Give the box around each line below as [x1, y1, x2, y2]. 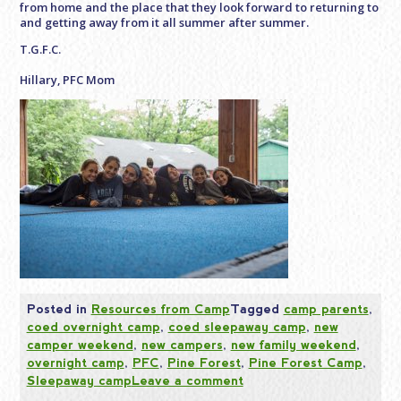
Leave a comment [131, 372, 243, 388]
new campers [141, 337, 223, 352]
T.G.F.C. [20, 41, 62, 58]
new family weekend [230, 337, 356, 352]
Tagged [229, 301, 284, 316]
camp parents [283, 301, 369, 316]
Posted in [26, 301, 91, 316]
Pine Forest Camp [248, 354, 363, 370]
